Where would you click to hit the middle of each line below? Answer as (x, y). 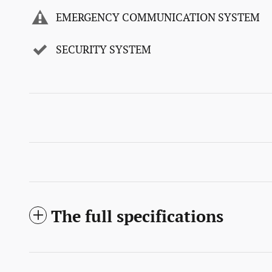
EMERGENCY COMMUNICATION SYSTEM (158, 18)
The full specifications (137, 218)
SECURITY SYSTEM (104, 50)
